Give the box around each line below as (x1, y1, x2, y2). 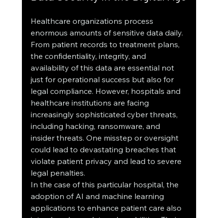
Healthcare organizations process (30, 16, 155, 26)
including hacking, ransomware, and (30, 121, 162, 131)
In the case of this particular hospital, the (30, 180, 181, 190)
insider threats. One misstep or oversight (30, 133, 181, 143)
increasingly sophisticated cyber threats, (30, 109, 180, 120)
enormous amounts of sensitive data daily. (30, 28, 185, 38)
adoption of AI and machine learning (30, 191, 166, 201)
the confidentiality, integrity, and (30, 51, 148, 61)
